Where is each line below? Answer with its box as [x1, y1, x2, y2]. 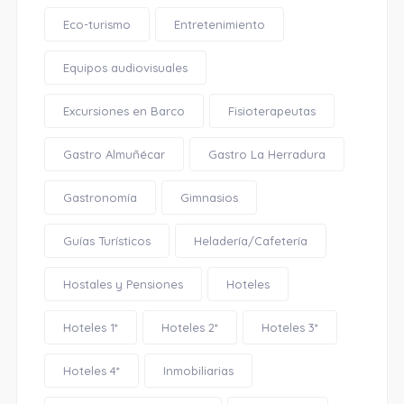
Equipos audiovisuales [62, 60, 188, 75]
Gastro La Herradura [207, 147, 326, 161]
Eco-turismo [62, 17, 131, 32]
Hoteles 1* [62, 320, 118, 335]
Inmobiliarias [162, 363, 234, 378]
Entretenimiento [173, 17, 265, 32]
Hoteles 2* [161, 320, 218, 335]
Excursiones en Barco [62, 104, 185, 118]
